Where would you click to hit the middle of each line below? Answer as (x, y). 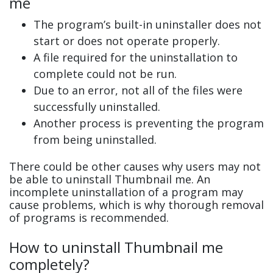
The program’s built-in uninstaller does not (147, 25)
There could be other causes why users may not (135, 167)
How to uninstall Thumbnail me (116, 247)
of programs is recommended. (89, 218)
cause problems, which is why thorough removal (136, 205)
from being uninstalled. (95, 140)
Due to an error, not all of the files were (138, 90)
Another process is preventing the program (149, 123)
